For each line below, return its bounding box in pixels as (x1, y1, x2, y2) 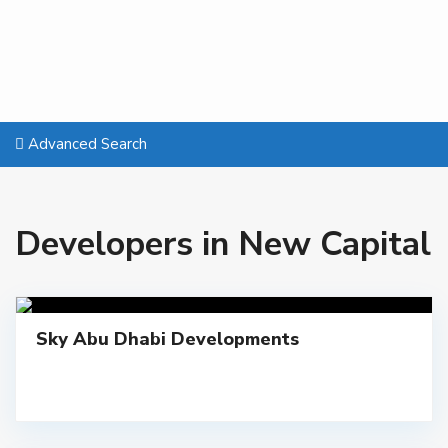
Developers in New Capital (15, 221, 431, 267)
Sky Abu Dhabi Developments (36, 327, 299, 351)
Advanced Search (24, 134, 147, 154)
